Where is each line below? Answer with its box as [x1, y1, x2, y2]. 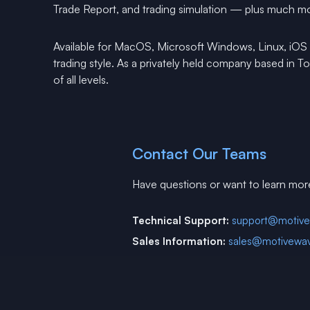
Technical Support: [131, 214, 229, 227]
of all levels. [53, 73, 109, 86]
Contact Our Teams [131, 144, 266, 163]
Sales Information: [131, 235, 226, 248]
